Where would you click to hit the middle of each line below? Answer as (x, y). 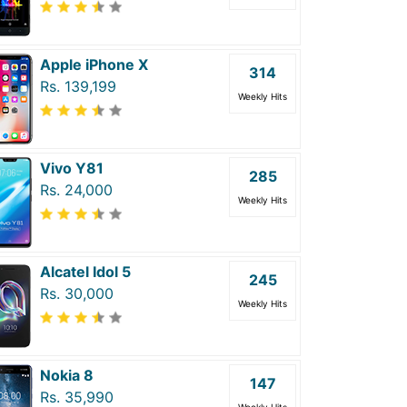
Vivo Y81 (72, 168)
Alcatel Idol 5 (85, 272)
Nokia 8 (67, 375)
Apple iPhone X (94, 65)
